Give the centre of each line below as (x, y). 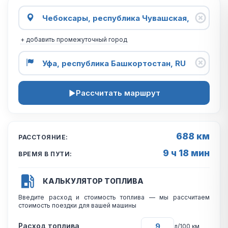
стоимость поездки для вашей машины (77, 205)
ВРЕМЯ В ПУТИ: (45, 154)
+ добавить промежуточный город (74, 39)
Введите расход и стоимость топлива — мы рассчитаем (114, 197)
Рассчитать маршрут (118, 93)
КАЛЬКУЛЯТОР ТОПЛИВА (93, 181)
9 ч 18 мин (186, 153)
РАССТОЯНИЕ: (43, 137)
